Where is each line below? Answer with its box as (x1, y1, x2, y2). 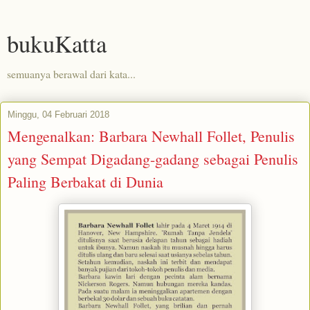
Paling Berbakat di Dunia (8, 172, 163, 192)
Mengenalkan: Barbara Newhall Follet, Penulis (8, 126, 295, 146)
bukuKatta (7, 28, 107, 60)
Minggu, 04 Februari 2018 (8, 109, 109, 120)
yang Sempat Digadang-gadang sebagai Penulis (8, 149, 298, 169)
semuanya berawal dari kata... (7, 66, 136, 81)
